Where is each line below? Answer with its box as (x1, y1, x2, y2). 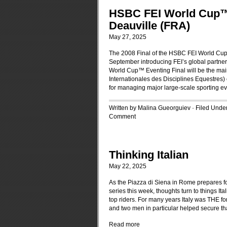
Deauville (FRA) (109, 19, 190, 32)
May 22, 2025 (109, 163, 146, 170)
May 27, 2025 (109, 33, 146, 41)
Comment (109, 113, 136, 120)
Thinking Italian (109, 148, 188, 161)
